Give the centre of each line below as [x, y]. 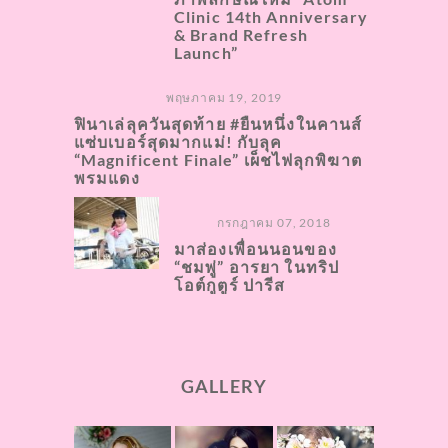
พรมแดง [107, 178]
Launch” [206, 53]
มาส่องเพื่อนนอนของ [255, 249]
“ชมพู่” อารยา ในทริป [257, 267]
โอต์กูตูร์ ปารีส [230, 285]
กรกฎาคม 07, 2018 [274, 223]
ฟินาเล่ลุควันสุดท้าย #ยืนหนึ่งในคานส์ [218, 124]
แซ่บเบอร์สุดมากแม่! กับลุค [178, 142]
